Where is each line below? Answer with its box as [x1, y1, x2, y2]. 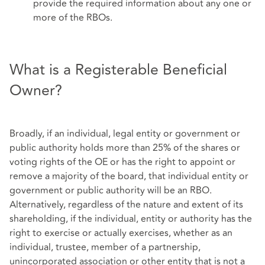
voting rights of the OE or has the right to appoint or [9, 154, 235, 169]
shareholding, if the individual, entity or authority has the [9, 211, 252, 226]
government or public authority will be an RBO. [9, 183, 212, 198]
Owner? [9, 79, 62, 102]
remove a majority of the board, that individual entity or [9, 169, 248, 183]
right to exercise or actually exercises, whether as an [9, 225, 232, 240]
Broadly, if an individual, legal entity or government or [9, 126, 240, 141]
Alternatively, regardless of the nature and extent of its [9, 197, 243, 212]
